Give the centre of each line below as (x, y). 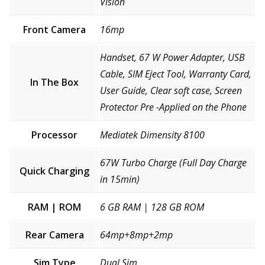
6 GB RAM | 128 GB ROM (152, 207)
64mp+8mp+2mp (136, 235)
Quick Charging (54, 171)
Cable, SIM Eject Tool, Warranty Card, (176, 74)
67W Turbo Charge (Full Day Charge (173, 162)
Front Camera (54, 29)
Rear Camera (54, 235)
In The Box (54, 82)
